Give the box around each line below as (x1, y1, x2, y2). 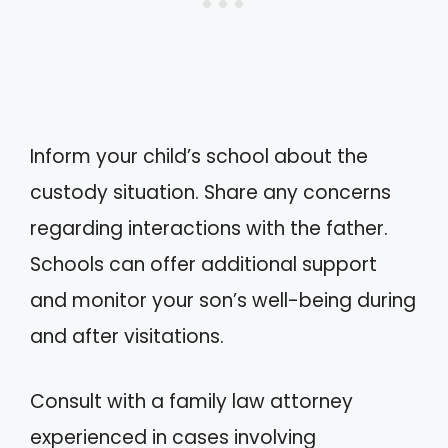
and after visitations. (30, 323, 224, 350)
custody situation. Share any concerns (30, 179, 391, 206)
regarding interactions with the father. (30, 215, 388, 242)
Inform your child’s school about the (30, 143, 368, 170)
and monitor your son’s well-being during (30, 287, 416, 314)
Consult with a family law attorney (30, 387, 353, 415)
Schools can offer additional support (30, 251, 377, 278)
